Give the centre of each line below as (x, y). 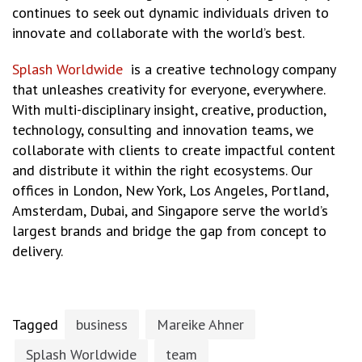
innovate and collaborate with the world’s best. (158, 32)
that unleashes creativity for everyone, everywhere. (168, 89)
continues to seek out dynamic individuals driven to (170, 12)
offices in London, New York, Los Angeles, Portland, (170, 190)
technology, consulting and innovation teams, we (163, 129)
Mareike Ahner (200, 324)
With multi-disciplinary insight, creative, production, (169, 109)
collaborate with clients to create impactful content (174, 149)
